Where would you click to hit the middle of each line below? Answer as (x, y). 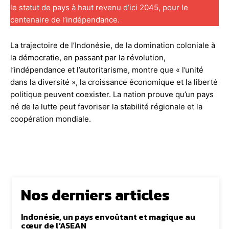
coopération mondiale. (51, 119)
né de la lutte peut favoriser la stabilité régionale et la (106, 106)
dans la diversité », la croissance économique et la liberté (114, 82)
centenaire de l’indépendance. (65, 19)
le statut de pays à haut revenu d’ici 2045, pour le (99, 7)
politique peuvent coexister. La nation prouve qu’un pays (112, 94)
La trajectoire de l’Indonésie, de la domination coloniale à (113, 45)
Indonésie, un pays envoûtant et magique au (108, 216)
